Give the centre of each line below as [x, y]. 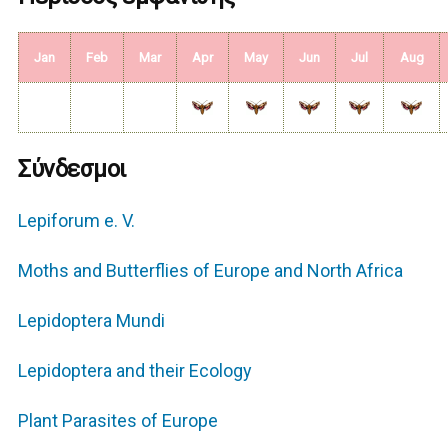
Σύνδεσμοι [72, 169]
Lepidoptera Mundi [92, 321]
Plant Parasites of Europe [118, 421]
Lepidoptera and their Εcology [135, 371]
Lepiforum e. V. [77, 221]
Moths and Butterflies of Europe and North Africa [211, 271]
